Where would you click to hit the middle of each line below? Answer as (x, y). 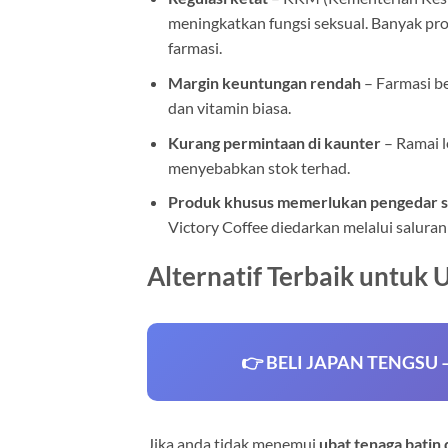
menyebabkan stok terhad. (258, 167)
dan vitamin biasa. (229, 107)
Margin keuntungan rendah (264, 82)
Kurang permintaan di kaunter (274, 142)
